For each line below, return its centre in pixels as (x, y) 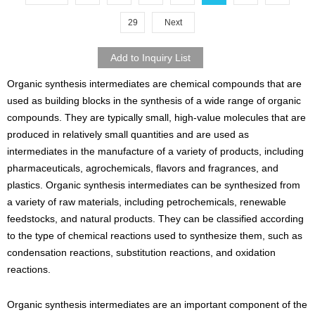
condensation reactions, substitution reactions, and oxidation (141, 252)
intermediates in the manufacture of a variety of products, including (155, 151)
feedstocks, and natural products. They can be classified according (155, 218)
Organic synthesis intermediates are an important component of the (157, 304)
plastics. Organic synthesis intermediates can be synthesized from (154, 185)
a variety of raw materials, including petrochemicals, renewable (147, 201)
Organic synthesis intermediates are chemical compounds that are (154, 83)
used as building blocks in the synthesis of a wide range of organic (154, 100)
